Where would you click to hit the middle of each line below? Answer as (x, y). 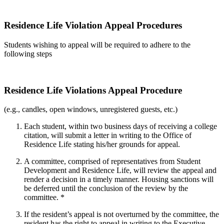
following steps (28, 53)
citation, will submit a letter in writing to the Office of (108, 135)
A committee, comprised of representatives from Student (112, 161)
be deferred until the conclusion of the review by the (106, 188)
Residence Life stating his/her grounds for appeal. (102, 144)
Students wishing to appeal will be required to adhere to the (97, 44)
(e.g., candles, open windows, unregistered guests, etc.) (91, 109)
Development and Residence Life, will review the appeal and (120, 170)
